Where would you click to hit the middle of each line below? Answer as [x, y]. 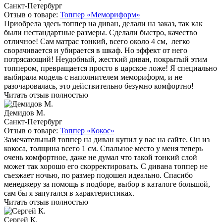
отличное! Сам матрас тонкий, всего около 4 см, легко [97, 42]
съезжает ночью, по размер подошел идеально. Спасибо [98, 175]
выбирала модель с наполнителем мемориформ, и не [93, 77]
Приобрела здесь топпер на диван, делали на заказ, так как [103, 24]
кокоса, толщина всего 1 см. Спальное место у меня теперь [103, 149]
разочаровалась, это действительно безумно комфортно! [99, 86]
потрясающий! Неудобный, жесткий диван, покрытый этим [106, 59]
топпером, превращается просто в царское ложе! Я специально [111, 68]
